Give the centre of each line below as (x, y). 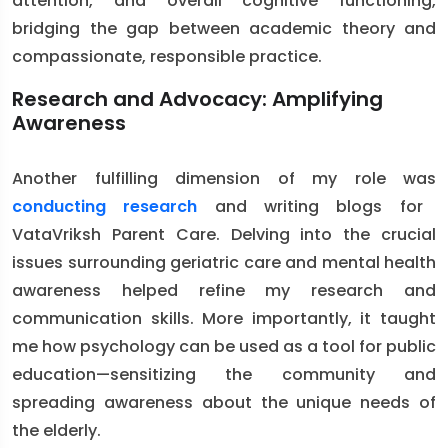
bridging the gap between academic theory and (224, 28)
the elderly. (56, 430)
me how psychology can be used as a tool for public (224, 346)
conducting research (105, 206)
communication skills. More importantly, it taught (224, 318)
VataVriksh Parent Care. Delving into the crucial (224, 234)
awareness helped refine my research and (224, 290)
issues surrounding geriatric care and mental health (224, 262)
